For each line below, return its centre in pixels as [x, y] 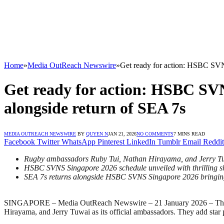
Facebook [19, 141]
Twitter [48, 141]
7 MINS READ [189, 133]
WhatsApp [78, 141]
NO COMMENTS [155, 133]
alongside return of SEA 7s [95, 108]
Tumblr [169, 141]
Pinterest [111, 141]
